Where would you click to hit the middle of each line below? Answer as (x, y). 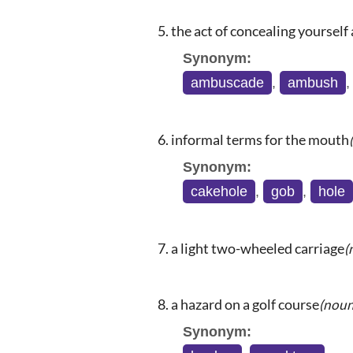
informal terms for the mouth (260, 140)
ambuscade (227, 83)
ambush (313, 83)
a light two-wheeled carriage (258, 249)
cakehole (219, 192)
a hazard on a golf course (245, 305)
